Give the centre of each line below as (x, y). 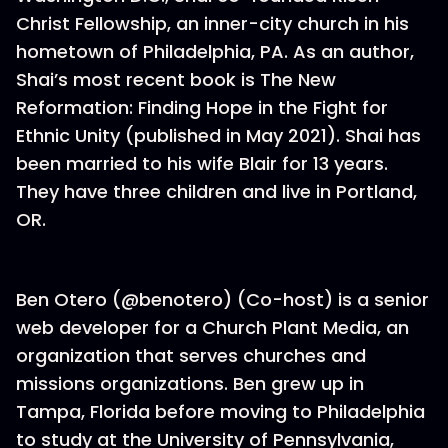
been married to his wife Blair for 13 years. (202, 163)
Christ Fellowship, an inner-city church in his (212, 23)
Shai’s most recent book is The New (176, 79)
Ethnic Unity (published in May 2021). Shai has (218, 135)
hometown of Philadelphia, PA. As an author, (215, 51)
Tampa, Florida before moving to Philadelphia (220, 411)
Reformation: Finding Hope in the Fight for (202, 107)
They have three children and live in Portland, (216, 191)
